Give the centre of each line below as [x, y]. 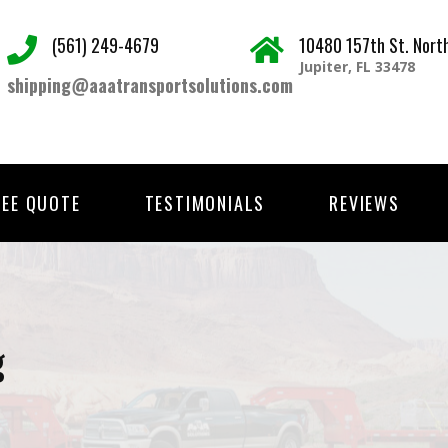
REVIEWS [364, 202]
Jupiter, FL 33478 [357, 66]
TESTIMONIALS [205, 202]
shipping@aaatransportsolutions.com [149, 85]
